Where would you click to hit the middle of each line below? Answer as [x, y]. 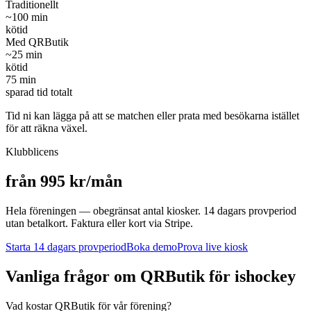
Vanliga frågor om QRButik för [120, 276]
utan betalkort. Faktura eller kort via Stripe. [99, 223]
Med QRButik [37, 42]
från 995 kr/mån [64, 181]
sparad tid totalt [39, 92]
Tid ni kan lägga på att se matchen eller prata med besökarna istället [152, 115]
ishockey [265, 276]
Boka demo [152, 246]
